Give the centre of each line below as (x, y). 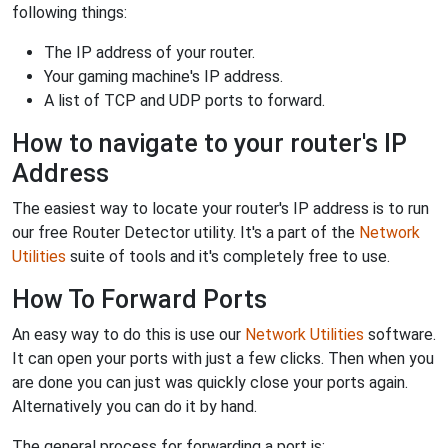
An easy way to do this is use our (128, 334)
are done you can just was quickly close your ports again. (210, 382)
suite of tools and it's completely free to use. (228, 256)
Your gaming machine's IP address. (163, 76)
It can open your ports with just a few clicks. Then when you (223, 358)
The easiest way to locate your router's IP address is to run (220, 208)
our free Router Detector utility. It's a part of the (185, 232)
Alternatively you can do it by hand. (134, 406)
